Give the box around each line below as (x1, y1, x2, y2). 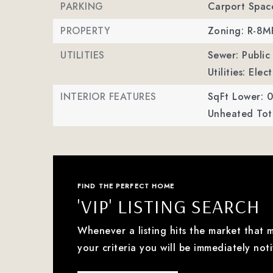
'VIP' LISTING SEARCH (77, 194, 260, 218)
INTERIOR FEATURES (60, 90, 157, 104)
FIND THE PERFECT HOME (77, 181, 175, 191)
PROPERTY (60, 24, 110, 38)
